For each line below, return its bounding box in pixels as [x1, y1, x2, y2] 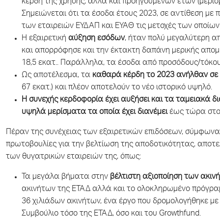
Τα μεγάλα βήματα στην [22, 173, 110, 181]
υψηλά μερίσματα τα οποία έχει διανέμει [22, 108, 167, 116]
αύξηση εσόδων [68, 34, 125, 43]
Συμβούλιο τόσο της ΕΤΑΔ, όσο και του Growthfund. [22, 210, 201, 218]
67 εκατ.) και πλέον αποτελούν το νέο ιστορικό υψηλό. [22, 83, 212, 92]
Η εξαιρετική [22, 34, 68, 43]
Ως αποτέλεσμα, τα [22, 71, 92, 80]
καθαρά [92, 71, 121, 80]
